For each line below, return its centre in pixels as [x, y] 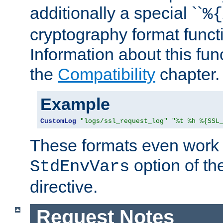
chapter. [187, 74]
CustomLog [58, 121]
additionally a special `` [116, 13]
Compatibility [107, 74]
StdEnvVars [80, 167]
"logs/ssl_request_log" [124, 121]
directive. [64, 187]
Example [75, 104]
